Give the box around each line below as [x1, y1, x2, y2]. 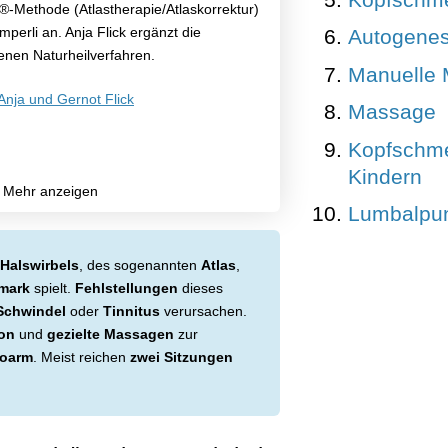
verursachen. [160, 302, 247, 319]
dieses [178, 279, 223, 296]
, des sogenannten [79, 256, 201, 273]
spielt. [30, 279, 75, 296]
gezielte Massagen [47, 325, 174, 342]
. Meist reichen [33, 348, 130, 365]
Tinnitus [103, 302, 160, 319]
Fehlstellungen [75, 279, 178, 296]
